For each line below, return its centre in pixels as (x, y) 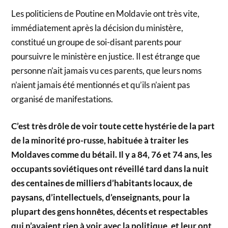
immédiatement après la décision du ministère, (97, 27)
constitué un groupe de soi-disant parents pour (97, 42)
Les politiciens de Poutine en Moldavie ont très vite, (106, 13)
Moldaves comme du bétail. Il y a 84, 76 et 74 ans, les (112, 155)
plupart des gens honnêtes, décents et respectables (110, 212)
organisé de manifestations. (62, 99)
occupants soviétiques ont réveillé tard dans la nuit (110, 169)
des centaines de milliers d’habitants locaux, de (102, 183)
